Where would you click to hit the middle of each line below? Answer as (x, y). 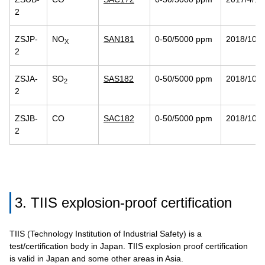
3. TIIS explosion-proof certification (123, 203)
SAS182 (119, 79)
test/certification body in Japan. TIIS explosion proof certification (129, 246)
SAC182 (119, 118)
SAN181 (119, 39)
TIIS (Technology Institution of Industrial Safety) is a (106, 234)
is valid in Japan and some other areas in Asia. (96, 258)
